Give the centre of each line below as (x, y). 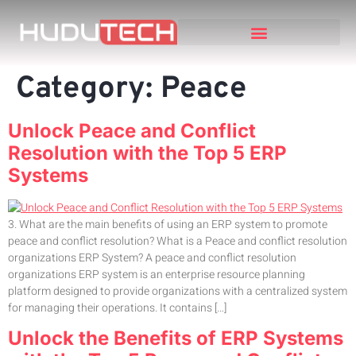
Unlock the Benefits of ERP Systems (176, 339)
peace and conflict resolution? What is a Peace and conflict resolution (178, 241)
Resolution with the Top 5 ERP (147, 153)
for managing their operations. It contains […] (117, 308)
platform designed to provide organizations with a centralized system (178, 291)
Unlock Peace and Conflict (132, 130)
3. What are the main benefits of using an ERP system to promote (168, 224)
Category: (88, 89)
